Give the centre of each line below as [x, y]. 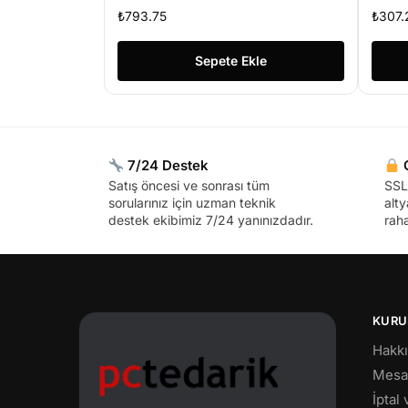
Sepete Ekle [230, 61]
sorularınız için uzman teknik [192, 203]
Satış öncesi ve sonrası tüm [189, 186]
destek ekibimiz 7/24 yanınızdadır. [211, 220]
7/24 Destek [167, 166]
